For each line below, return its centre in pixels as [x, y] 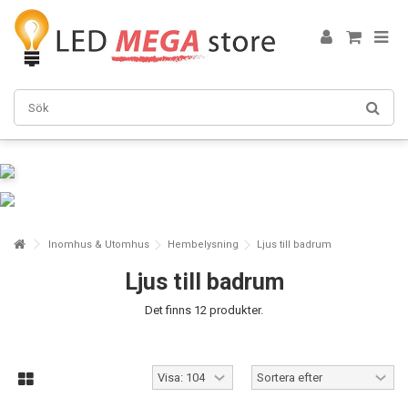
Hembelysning [203, 245]
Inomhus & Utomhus [99, 245]
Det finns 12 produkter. [204, 310]
